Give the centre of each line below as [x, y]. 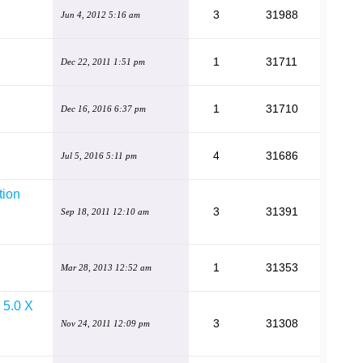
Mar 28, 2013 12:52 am [106, 267]
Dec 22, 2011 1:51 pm [103, 62]
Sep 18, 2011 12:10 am [105, 211]
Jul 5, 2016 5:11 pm [99, 156]
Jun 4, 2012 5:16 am [100, 15]
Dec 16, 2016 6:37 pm [103, 109]
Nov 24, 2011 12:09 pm [105, 323]
